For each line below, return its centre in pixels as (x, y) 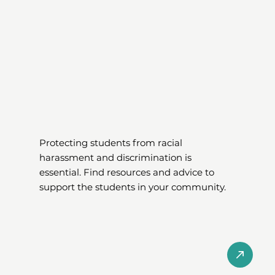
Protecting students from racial (111, 143)
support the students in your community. (133, 187)
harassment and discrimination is (116, 158)
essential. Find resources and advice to (127, 172)
